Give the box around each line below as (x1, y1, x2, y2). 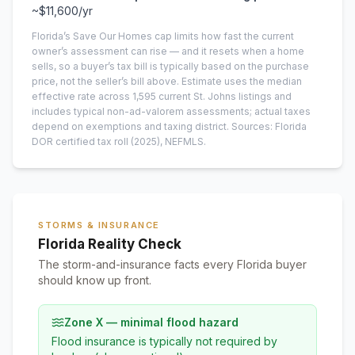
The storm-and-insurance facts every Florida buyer (38, 258, 307, 271)
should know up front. (38, 273, 151, 287)
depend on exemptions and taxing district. (32, 120, 229, 132)
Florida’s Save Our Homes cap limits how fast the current (32, 30, 294, 42)
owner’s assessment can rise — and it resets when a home (32, 45, 304, 57)
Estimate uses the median (179, 75, 302, 87)
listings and (236, 90, 292, 102)
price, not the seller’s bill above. (32, 75, 179, 87)
